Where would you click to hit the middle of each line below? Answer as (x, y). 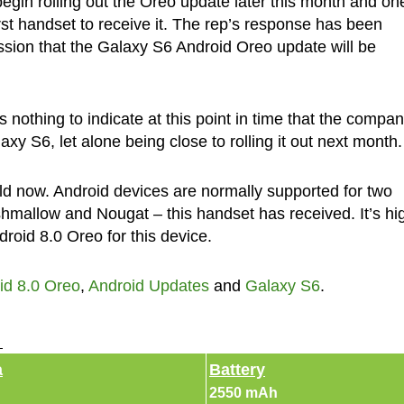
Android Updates (148, 285)
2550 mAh (243, 392)
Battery (237, 369)
